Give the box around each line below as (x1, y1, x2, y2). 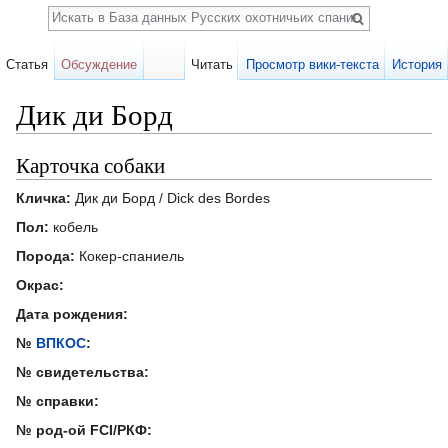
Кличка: (16, 189, 71, 206)
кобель (49, 218, 98, 235)
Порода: (16, 247, 75, 264)
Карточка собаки (16, 150, 165, 179)
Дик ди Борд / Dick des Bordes (71, 189, 270, 206)
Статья (6, 57, 49, 72)
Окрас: (16, 276, 64, 293)
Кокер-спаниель (75, 247, 184, 264)
